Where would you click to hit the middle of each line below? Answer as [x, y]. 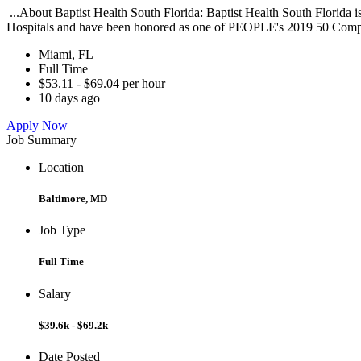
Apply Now [37, 125]
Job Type [62, 230]
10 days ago [69, 98]
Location [61, 167]
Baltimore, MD [73, 199]
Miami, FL [66, 54]
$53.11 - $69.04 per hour [102, 83]
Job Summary [41, 139]
